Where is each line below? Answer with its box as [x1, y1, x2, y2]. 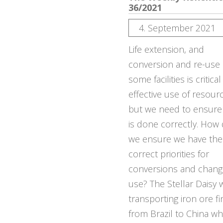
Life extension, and [128, 43, 204, 55]
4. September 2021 [139, 22, 216, 34]
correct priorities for [128, 148, 209, 160]
